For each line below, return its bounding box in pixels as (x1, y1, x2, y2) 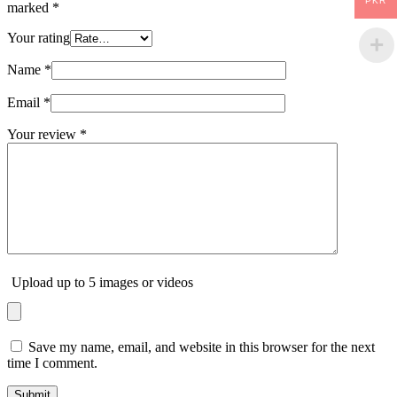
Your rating (7, 29, 70, 45)
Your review (7, 126, 80, 142)
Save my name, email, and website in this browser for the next (28, 339, 375, 354)
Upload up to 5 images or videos (12, 274, 193, 290)
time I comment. (7, 354, 97, 370)
